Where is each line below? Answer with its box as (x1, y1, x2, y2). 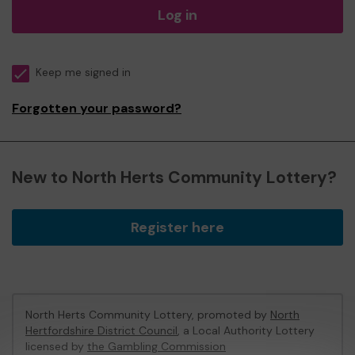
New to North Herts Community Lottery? (12, 166, 337, 189)
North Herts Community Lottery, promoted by (25, 307, 270, 322)
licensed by (25, 339, 87, 353)
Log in (158, 6, 197, 25)
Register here (131, 218, 224, 237)
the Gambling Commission (87, 339, 226, 353)
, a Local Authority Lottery (177, 323, 315, 338)
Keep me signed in (36, 66, 131, 79)
